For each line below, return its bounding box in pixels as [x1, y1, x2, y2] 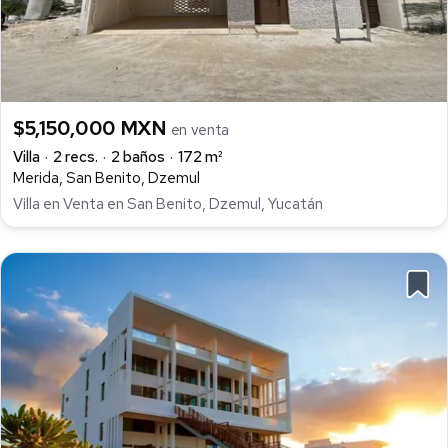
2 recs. [53, 146, 98, 167]
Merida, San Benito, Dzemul [13, 167, 200, 188]
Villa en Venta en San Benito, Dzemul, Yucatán [13, 194, 323, 215]
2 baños [111, 146, 165, 167]
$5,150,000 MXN [13, 114, 171, 141]
